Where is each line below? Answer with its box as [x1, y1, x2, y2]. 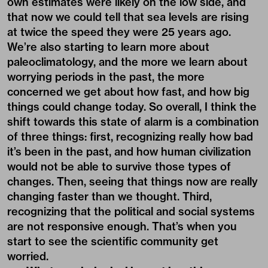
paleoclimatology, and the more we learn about [7, 55, 248, 69]
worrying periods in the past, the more [7, 70, 205, 84]
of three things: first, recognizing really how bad [7, 130, 253, 144]
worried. [7, 249, 48, 264]
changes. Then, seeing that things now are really [7, 175, 258, 189]
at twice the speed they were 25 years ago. [7, 25, 231, 39]
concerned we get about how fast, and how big [7, 85, 249, 99]
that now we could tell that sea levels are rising [7, 10, 249, 25]
